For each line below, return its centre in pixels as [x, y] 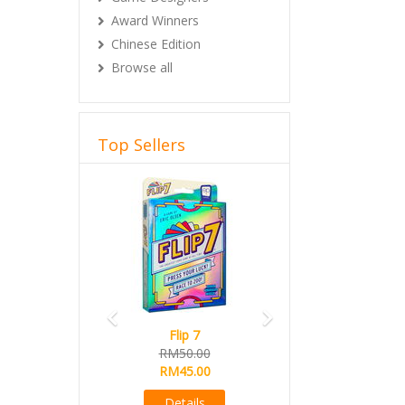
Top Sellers [141, 145]
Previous [143, 184]
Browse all [142, 67]
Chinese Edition [156, 44]
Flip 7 [184, 335]
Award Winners [155, 20]
